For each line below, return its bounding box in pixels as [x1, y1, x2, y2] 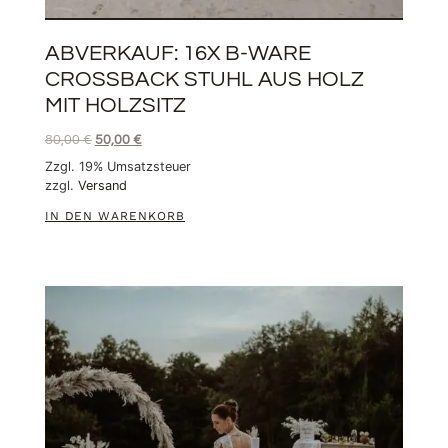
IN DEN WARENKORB [44, 209, 185, 224]
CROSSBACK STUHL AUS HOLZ [44, 68, 364, 92]
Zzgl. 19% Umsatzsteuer [44, 159, 191, 175]
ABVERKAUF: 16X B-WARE [44, 42, 311, 66]
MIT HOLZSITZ [44, 94, 186, 118]
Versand [77, 178, 127, 194]
